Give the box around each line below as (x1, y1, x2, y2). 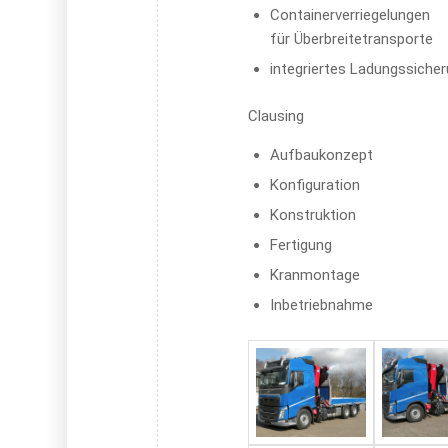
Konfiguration (270, 176, 361, 195)
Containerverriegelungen (270, 5, 431, 24)
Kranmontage (270, 266, 361, 285)
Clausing (248, 106, 305, 125)
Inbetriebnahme (270, 296, 374, 315)
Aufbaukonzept (270, 146, 374, 165)
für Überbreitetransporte (270, 29, 434, 48)
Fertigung (270, 236, 333, 255)
